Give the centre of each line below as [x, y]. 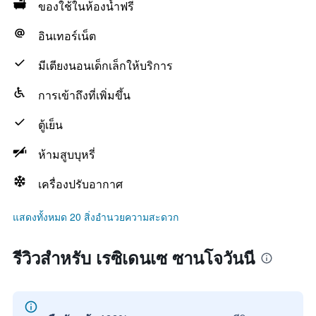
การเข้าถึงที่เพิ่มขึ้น [84, 95]
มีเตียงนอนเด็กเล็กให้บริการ [105, 65]
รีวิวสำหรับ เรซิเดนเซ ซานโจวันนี [134, 257]
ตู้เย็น [50, 124]
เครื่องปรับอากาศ [80, 184]
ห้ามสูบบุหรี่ [67, 154]
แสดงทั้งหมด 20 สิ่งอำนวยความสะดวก [96, 217]
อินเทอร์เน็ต [67, 36]
